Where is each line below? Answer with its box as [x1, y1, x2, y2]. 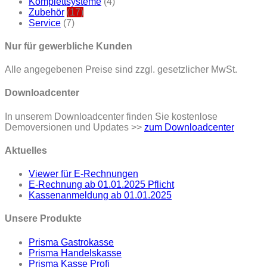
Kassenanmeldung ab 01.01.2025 [29, 190, 172, 201]
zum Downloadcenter [144, 122, 234, 132]
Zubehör [29, 7, 64, 17]
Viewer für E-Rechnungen [29, 169, 138, 179]
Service [29, 17, 61, 28]
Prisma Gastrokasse [29, 237, 114, 247]
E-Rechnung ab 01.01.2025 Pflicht [29, 179, 174, 190]
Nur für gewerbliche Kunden [5, 41, 132, 51]
